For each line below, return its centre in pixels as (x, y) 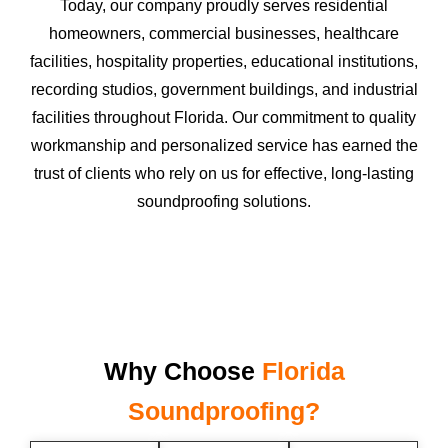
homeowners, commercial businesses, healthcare (224, 34)
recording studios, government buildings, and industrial (224, 90)
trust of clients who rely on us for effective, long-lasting (224, 174)
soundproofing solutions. (224, 202)
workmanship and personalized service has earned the (224, 146)
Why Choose (182, 370)
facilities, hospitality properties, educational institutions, (224, 62)
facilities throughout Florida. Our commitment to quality (224, 118)
